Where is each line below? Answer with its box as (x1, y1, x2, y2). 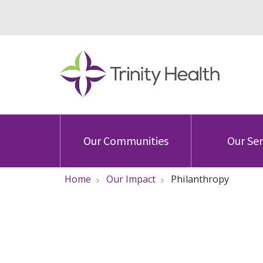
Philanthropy (171, 173, 229, 186)
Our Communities (83, 133, 168, 148)
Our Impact (106, 173, 156, 186)
